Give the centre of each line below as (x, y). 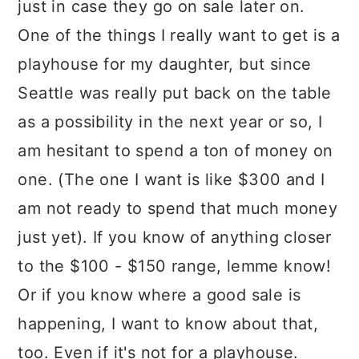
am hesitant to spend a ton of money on (175, 151)
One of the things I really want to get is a (179, 36)
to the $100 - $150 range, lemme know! (175, 266)
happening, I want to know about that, (168, 324)
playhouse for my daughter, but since (165, 65)
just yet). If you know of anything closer (175, 238)
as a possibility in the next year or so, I (170, 122)
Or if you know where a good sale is (159, 295)
